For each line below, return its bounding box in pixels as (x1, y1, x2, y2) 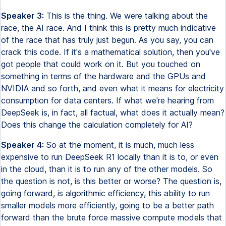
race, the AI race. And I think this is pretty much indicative (1, 23, 216, 33)
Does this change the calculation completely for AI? (1, 120, 193, 130)
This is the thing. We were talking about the (44, 11, 208, 21)
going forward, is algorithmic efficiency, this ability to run (1, 188, 210, 198)
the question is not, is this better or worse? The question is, (1, 176, 221, 186)
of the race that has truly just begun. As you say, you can (1, 35, 213, 45)
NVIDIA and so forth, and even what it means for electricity (1, 83, 224, 93)
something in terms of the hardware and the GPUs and (1, 71, 206, 81)
